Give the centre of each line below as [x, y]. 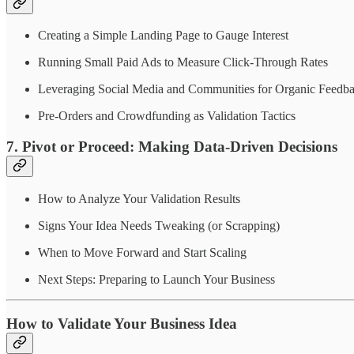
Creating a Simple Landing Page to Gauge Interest [163, 36]
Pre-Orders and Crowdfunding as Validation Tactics [167, 116]
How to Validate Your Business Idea [122, 324]
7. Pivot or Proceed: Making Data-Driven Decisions [172, 146]
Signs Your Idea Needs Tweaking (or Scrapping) [159, 225]
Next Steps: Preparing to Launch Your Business [156, 279]
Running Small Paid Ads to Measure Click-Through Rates [183, 62]
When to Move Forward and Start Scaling [142, 252]
